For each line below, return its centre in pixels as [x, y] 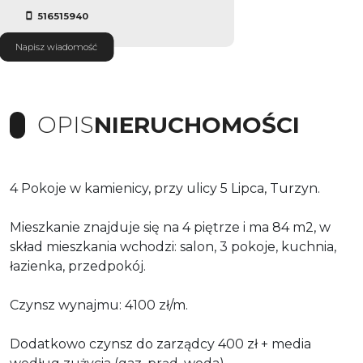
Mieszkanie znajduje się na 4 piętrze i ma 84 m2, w [170, 227]
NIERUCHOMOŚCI [197, 124]
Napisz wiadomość [56, 47]
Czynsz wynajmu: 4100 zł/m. [99, 305]
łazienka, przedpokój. [78, 266]
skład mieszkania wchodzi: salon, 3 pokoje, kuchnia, [173, 246]
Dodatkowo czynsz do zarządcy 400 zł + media [160, 344]
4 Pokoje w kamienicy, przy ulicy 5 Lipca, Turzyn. [165, 188]
